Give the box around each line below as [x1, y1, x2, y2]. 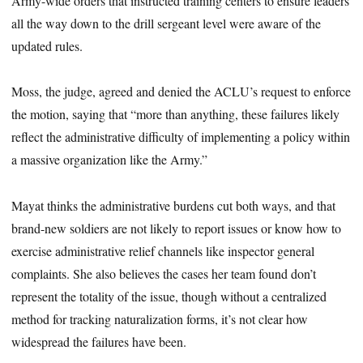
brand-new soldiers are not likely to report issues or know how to [11, 220, 342, 237]
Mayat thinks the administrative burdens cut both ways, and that [11, 197, 336, 215]
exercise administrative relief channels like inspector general [11, 242, 315, 260]
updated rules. [11, 36, 83, 54]
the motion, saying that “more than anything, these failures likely [11, 105, 340, 123]
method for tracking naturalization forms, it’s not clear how [11, 310, 309, 328]
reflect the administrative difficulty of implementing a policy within [11, 128, 351, 146]
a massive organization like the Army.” [11, 151, 208, 169]
